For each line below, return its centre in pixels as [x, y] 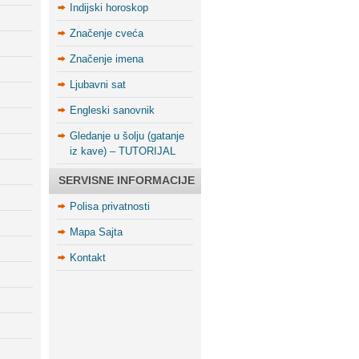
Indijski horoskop [109, 8]
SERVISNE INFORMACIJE [127, 180]
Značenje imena [107, 59]
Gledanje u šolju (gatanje [127, 136]
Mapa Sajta [96, 232]
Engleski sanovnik [112, 110]
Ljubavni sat [98, 85]
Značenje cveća [107, 33]
